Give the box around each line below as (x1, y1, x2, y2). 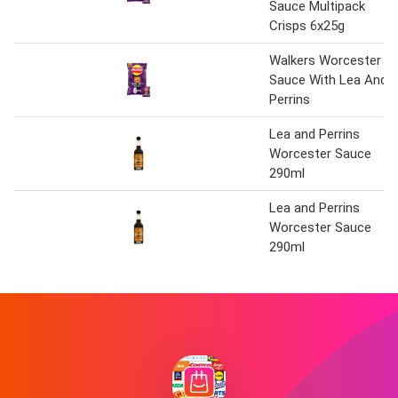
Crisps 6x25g (269, 18, 345, 35)
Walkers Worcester (269, 52, 381, 69)
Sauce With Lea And (269, 72, 387, 89)
